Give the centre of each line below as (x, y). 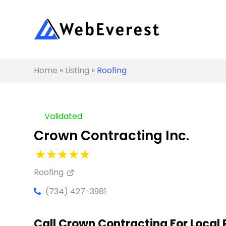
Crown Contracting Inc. (112, 135)
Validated (64, 116)
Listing (77, 70)
